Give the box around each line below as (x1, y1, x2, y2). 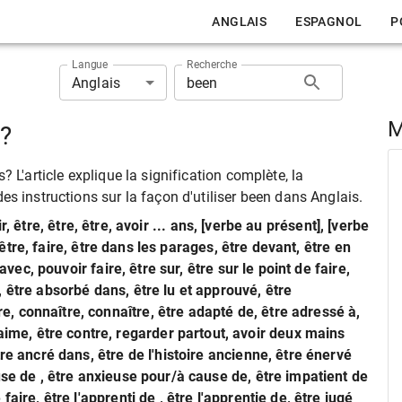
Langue (72, 57, 109, 71)
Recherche (187, 57, 237, 71)
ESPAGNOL (295, 14, 363, 29)
